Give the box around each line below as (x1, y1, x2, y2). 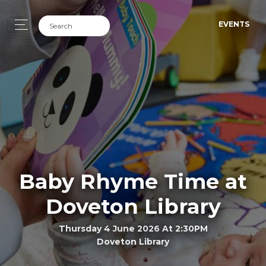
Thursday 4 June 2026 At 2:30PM (58, 223, 208, 234)
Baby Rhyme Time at (19, 168, 247, 194)
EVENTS (218, 20, 249, 28)
